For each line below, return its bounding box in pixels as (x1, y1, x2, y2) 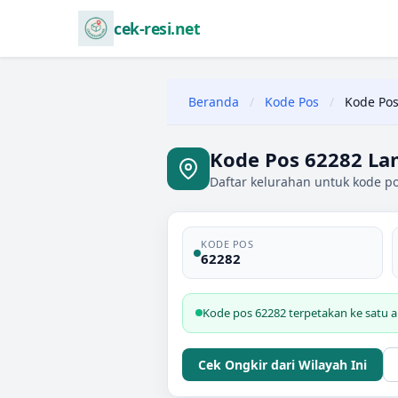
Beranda (188, 93, 239, 110)
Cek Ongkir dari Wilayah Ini (198, 356, 367, 373)
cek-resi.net (114, 18, 200, 39)
